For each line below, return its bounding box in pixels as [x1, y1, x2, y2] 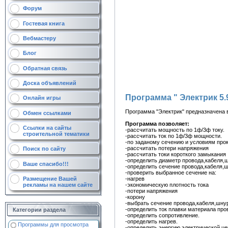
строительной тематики [23, 130, 90, 137]
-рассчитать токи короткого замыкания [125, 151, 226, 157]
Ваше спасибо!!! [23, 160, 69, 167]
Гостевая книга [23, 20, 65, 26]
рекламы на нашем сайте [23, 181, 93, 188]
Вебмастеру [23, 35, 56, 41]
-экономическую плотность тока [125, 181, 209, 188]
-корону [125, 193, 147, 200]
